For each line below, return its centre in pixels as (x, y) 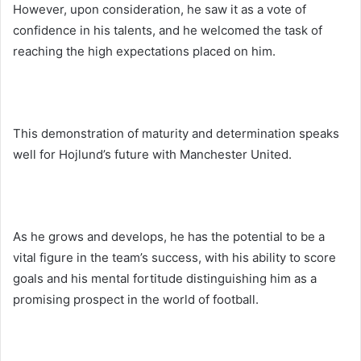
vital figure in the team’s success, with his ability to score (174, 257)
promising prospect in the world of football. (136, 299)
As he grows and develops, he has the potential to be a (169, 236)
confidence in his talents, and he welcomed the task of (168, 30)
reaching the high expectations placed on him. (144, 51)
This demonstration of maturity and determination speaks (176, 133)
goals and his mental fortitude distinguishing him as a (165, 278)
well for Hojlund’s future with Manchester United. (152, 154)
